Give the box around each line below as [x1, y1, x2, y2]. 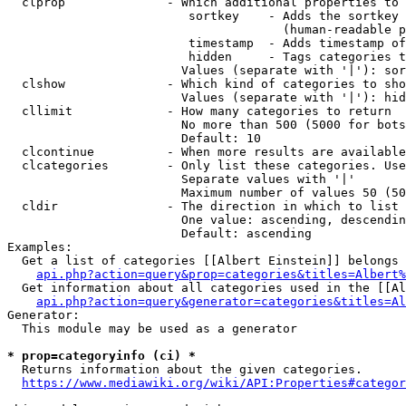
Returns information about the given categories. [7, 362, 362, 376]
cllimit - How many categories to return [7, 104, 391, 118]
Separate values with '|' [7, 172, 355, 186]
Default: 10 [7, 131, 261, 145]
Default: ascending [7, 227, 312, 240]
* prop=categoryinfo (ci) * [7, 349, 196, 362]
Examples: [7, 240, 72, 254]
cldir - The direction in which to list [7, 199, 399, 213]
